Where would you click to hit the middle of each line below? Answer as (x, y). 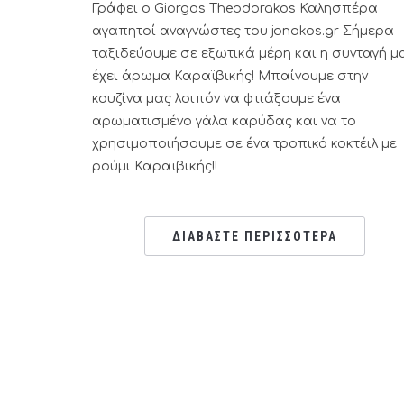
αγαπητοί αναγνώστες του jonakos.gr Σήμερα (243, 31)
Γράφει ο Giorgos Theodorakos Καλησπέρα (235, 9)
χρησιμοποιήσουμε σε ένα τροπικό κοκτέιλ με (244, 144)
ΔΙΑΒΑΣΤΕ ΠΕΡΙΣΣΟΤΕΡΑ (254, 236)
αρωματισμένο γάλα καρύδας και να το (224, 121)
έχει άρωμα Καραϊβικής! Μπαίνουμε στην (230, 76)
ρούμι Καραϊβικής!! (155, 166)
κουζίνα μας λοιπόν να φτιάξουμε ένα (216, 99)
